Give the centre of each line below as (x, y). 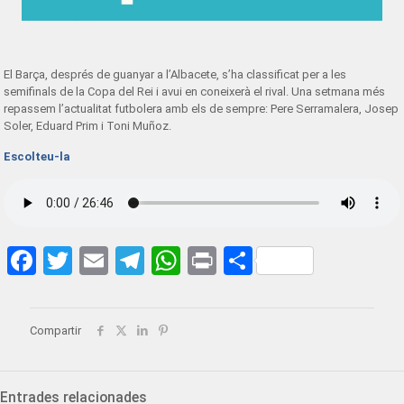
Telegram (203, 261)
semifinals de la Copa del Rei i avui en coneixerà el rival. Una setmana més (195, 92)
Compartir (55, 331)
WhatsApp (246, 261)
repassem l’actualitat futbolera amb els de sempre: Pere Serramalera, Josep (202, 109)
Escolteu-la (37, 156)
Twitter (117, 261)
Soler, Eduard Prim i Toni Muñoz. (88, 126)
